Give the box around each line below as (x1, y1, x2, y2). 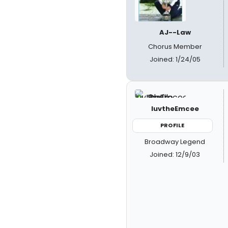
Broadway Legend (145, 136, 206, 147)
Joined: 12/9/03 (150, 149, 201, 159)
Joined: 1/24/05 (149, 54, 201, 64)
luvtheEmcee (151, 104, 199, 113)
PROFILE (160, 121, 185, 129)
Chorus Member (148, 42, 202, 51)
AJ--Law (159, 27, 191, 37)
